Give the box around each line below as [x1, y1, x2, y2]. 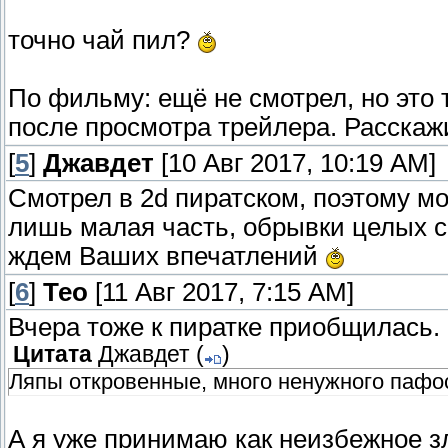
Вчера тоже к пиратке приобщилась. [8, 313, 440, 342]
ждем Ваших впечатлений [8, 242, 325, 271]
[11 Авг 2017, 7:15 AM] [88, 278, 354, 307]
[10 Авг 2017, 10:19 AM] [154, 149, 436, 178]
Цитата [13, 342, 92, 368]
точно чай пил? [8, 26, 197, 55]
